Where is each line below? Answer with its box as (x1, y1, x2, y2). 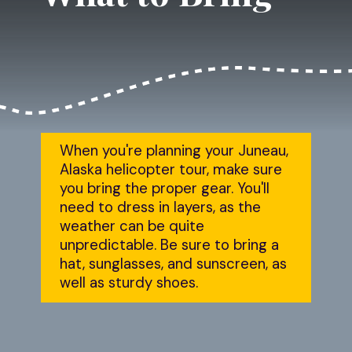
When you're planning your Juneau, (60, 141, 289, 161)
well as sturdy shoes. (60, 273, 199, 293)
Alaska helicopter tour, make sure (60, 160, 283, 180)
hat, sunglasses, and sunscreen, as (60, 255, 288, 274)
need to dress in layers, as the (60, 198, 262, 218)
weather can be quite (60, 217, 205, 236)
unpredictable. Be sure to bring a (60, 236, 280, 255)
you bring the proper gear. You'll (60, 179, 270, 199)
